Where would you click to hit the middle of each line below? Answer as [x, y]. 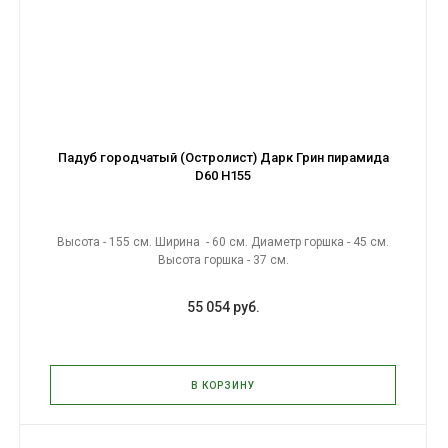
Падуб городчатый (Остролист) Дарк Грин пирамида [223, 157]
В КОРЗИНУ [223, 385]
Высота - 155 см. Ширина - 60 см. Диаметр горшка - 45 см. [223, 242]
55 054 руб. [223, 307]
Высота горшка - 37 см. [223, 260]
